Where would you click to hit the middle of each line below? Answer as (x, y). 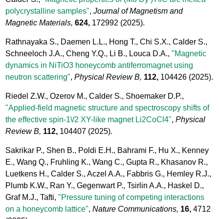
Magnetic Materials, (39, 22)
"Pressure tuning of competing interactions (131, 197)
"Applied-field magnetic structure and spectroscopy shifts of (108, 108)
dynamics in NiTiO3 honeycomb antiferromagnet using (99, 65)
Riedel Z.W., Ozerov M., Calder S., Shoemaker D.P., (95, 96)
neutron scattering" (38, 77)
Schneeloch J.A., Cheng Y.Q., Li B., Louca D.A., (89, 53)
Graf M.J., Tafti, (32, 197)
